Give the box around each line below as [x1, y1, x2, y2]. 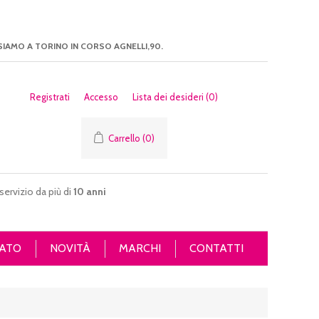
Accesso [84, 91, 118, 103]
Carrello [108, 132, 140, 144]
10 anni [73, 185, 106, 198]
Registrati [30, 91, 70, 103]
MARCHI [119, 241, 161, 255]
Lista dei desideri [132, 91, 204, 103]
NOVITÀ [50, 241, 90, 255]
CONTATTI [189, 241, 244, 255]
